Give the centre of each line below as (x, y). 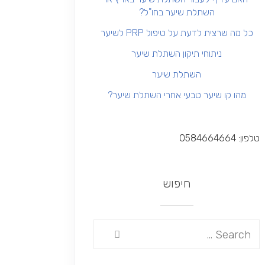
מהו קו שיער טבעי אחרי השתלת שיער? (177, 95)
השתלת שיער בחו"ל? (177, 12)
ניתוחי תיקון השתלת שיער (177, 54)
